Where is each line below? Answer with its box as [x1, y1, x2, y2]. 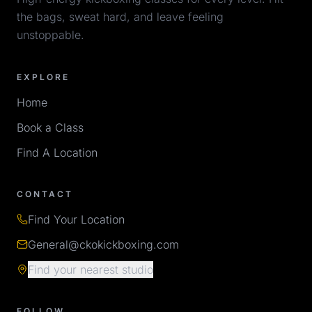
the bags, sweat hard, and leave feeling [17, 10, 224, 24]
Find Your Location [28, 212, 125, 226]
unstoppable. [17, 28, 84, 42]
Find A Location [17, 146, 97, 159]
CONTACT [17, 189, 73, 199]
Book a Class [17, 120, 84, 134]
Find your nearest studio [28, 263, 153, 276]
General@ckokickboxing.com [28, 237, 179, 251]
